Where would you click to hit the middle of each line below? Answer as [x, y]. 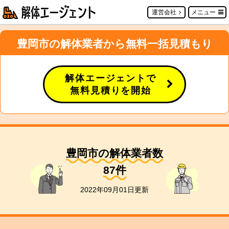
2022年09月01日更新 [114, 190]
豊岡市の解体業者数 [114, 153]
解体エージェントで [111, 78]
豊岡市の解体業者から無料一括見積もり [114, 44]
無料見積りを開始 [111, 90]
